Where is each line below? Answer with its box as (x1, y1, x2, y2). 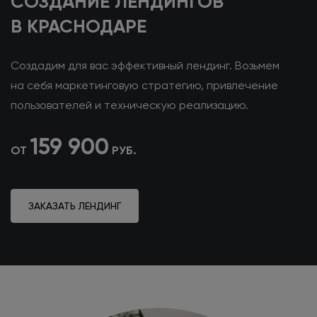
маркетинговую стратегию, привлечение (52, 78, 278, 92)
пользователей (11, 98, 95, 112)
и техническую (95, 98, 179, 112)
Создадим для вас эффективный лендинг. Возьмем (11, 58, 279, 72)
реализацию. (179, 98, 248, 112)
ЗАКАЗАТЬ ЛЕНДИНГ (28, 200, 121, 212)
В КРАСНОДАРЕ (11, 14, 146, 38)
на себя (11, 78, 52, 92)
